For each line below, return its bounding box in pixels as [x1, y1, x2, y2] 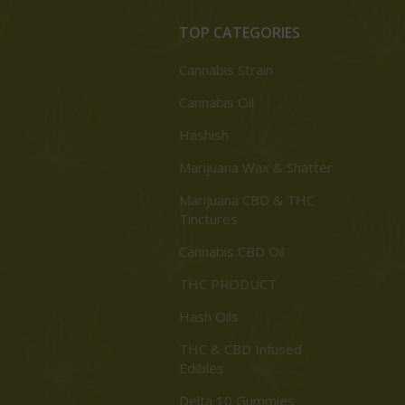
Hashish [179, 126, 230, 145]
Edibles [179, 359, 225, 378]
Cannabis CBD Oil [179, 242, 286, 261]
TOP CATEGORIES [179, 23, 301, 43]
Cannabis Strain [179, 61, 274, 80]
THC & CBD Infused [179, 340, 303, 359]
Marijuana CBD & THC [179, 191, 316, 210]
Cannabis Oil [179, 93, 255, 112]
